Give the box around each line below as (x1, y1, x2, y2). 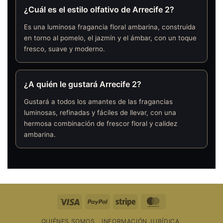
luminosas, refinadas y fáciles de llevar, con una (24, 109, 176, 117)
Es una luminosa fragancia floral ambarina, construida (24, 23, 196, 31)
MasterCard (163, 196, 202, 205)
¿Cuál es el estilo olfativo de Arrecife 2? (24, 4, 174, 15)
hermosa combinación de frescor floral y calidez (24, 119, 177, 128)
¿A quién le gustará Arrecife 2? (24, 79, 141, 89)
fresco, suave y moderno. (24, 45, 105, 53)
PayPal (107, 196, 129, 205)
